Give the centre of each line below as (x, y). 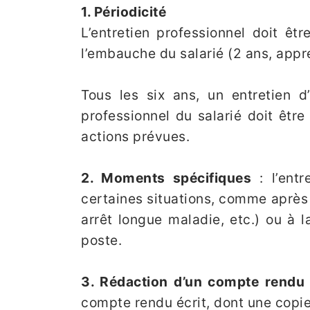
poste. (101, 240)
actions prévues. (135, 136)
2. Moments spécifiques (166, 177)
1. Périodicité (124, 11)
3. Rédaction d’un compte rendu (193, 281)
